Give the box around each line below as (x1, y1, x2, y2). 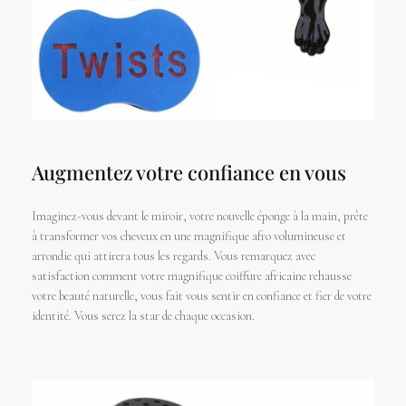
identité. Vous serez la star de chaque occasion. (32, 307, 255, 324)
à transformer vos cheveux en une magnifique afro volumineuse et (32, 227, 346, 244)
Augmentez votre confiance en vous (32, 158, 346, 186)
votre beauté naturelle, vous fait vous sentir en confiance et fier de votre (32, 287, 372, 304)
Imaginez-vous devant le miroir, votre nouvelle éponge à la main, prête (32, 208, 368, 224)
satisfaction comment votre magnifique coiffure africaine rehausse (32, 267, 352, 284)
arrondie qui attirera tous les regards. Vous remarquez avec (32, 247, 315, 264)
